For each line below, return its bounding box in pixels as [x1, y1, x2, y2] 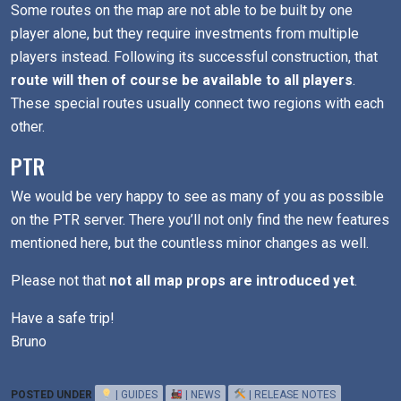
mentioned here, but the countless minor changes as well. [11, 235, 369, 252]
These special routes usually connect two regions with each [11, 95, 384, 112]
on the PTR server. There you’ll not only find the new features [11, 211, 389, 228]
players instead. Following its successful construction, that [11, 48, 378, 65]
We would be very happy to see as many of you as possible [11, 188, 384, 205]
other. [11, 118, 45, 135]
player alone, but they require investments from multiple [11, 25, 359, 42]
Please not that [11, 272, 109, 289]
